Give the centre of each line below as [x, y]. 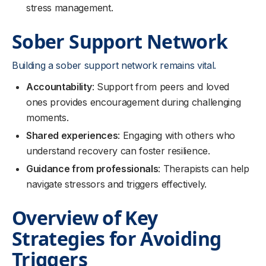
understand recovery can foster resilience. [118, 151]
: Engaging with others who [176, 135]
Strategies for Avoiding [117, 238]
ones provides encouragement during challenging [134, 102]
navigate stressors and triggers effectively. [116, 184]
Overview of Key [85, 218]
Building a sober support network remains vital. [114, 65]
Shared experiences [72, 135]
